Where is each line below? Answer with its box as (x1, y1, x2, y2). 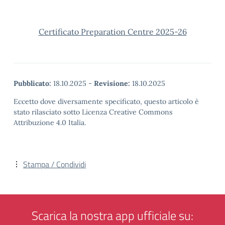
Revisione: (94, 79, 130, 88)
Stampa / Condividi (23, 158, 86, 170)
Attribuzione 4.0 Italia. (14, 118, 86, 127)
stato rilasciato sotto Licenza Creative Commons (14, 107, 173, 117)
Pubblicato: (14, 79, 51, 88)
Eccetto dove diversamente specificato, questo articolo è (14, 97, 199, 106)
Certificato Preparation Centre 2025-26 (38, 27, 187, 37)
